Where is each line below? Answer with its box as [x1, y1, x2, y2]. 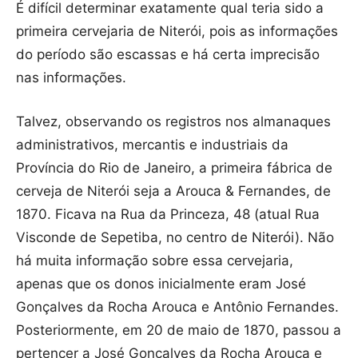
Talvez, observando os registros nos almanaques [16, 113, 331, 130]
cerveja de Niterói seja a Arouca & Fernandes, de [16, 183, 331, 200]
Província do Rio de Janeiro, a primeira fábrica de [16, 160, 332, 177]
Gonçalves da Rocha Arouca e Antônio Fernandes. [16, 299, 339, 316]
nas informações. [16, 70, 126, 86]
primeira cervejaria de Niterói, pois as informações [16, 23, 338, 40]
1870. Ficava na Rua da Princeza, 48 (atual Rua [16, 206, 320, 223]
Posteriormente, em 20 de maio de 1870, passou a [16, 322, 341, 339]
